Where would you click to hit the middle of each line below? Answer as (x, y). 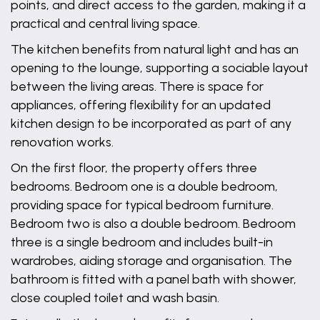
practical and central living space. (105, 24)
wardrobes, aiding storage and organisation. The (151, 261)
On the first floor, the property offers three (134, 168)
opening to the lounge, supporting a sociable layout (160, 68)
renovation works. (62, 142)
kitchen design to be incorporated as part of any (151, 124)
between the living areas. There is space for (137, 86)
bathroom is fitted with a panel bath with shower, (154, 279)
